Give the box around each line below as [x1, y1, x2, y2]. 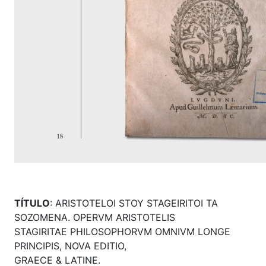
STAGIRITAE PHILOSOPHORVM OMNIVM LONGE [14, 225, 230, 237]
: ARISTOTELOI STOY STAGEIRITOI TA [50, 197, 218, 209]
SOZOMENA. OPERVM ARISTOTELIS [14, 211, 175, 223]
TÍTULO [14, 197, 50, 209]
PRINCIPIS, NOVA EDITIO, [14, 239, 126, 252]
